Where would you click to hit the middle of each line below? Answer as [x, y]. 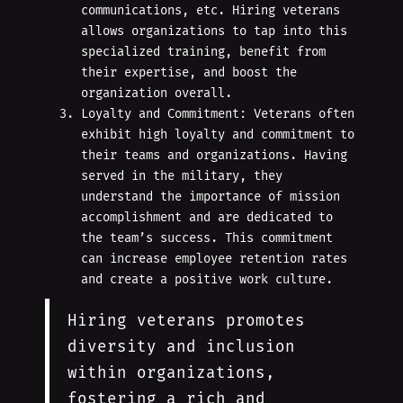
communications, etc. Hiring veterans [210, 11]
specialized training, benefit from [203, 52]
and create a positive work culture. [207, 280]
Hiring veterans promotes [186, 321]
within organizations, [171, 373]
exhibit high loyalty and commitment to [218, 135]
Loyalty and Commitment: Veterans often [218, 114]
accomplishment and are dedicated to [207, 218]
